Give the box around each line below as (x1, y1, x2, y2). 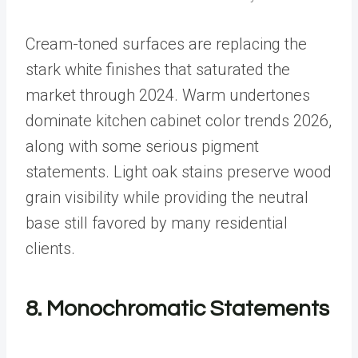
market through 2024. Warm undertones (26, 86, 310, 105)
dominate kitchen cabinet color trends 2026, (26, 111, 332, 131)
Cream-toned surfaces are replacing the (26, 34, 307, 54)
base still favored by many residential (26, 213, 288, 233)
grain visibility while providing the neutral (26, 188, 308, 208)
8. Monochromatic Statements (26, 297, 329, 321)
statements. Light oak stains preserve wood (26, 162, 332, 182)
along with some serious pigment (26, 137, 259, 157)
